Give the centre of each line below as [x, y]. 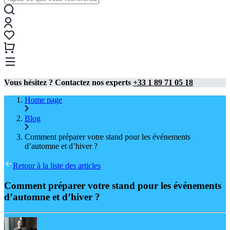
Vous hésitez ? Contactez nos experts [69, 82]
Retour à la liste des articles [57, 166]
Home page [43, 100]
